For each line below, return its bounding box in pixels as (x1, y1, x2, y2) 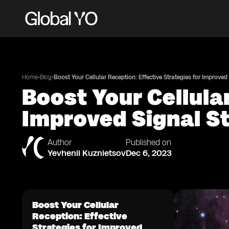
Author (48, 138, 72, 147)
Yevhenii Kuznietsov (48, 148, 126, 158)
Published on (126, 138, 171, 147)
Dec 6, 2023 (126, 148, 172, 158)
